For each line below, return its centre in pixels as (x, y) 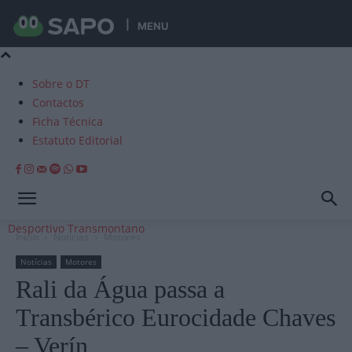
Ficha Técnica (68, 121)
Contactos (58, 103)
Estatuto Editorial (77, 140)
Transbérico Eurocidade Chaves (176, 317)
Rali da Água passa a (120, 289)
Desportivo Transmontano (76, 228)
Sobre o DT (61, 84)
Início (27, 237)
